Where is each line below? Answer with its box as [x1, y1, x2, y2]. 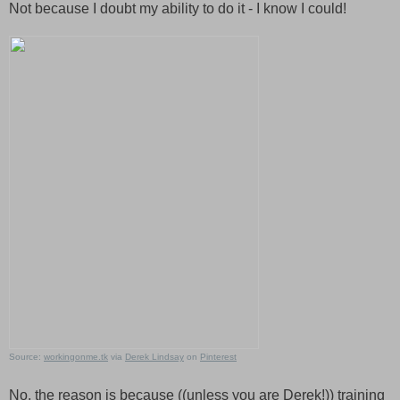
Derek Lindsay [125, 351, 184, 362]
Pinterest [200, 351, 237, 362]
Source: [9, 351, 44, 362]
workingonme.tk [44, 351, 108, 362]
